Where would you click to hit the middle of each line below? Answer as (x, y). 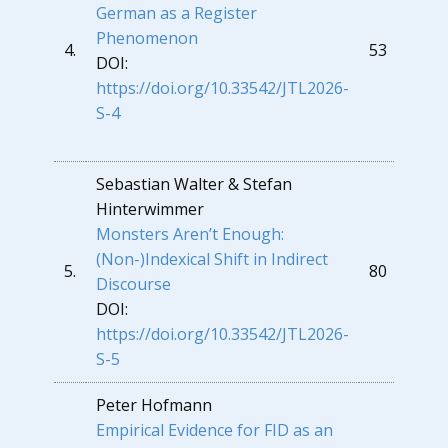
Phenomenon (147, 38)
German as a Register (176, 13)
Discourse (133, 284)
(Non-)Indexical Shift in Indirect (212, 259)
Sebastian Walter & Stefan (194, 184)
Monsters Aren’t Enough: (190, 234)
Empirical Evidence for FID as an (214, 430)
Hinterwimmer (154, 209)
